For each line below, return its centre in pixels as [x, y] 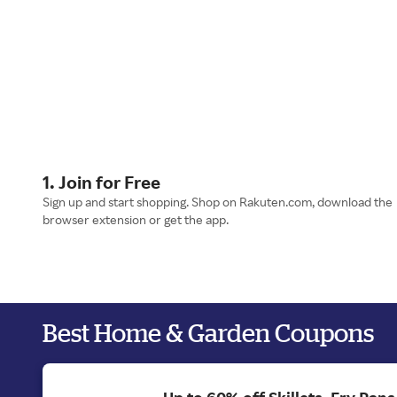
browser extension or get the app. [136, 219]
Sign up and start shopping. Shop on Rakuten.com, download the [218, 201]
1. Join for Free [101, 182]
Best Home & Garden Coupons [208, 332]
